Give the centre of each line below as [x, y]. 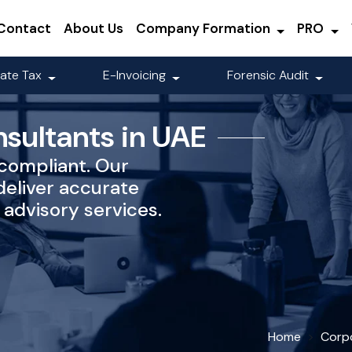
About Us [93, 29]
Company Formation [204, 29]
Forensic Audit [270, 75]
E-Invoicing [136, 75]
